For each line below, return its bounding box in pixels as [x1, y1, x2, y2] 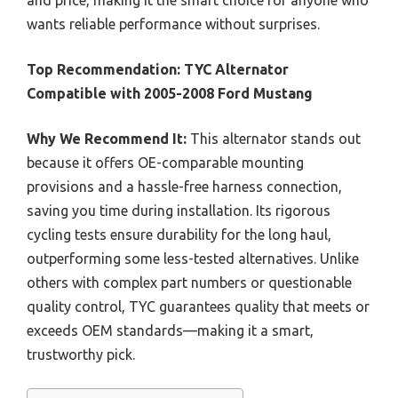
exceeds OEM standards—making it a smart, [27, 322, 314, 338]
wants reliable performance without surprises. [27, 16, 320, 32]
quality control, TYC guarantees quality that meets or [27, 298, 370, 314]
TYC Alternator [184, 61, 289, 77]
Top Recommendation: [27, 61, 180, 77]
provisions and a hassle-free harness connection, [27, 179, 342, 195]
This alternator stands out [187, 131, 361, 147]
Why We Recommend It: [27, 131, 187, 147]
